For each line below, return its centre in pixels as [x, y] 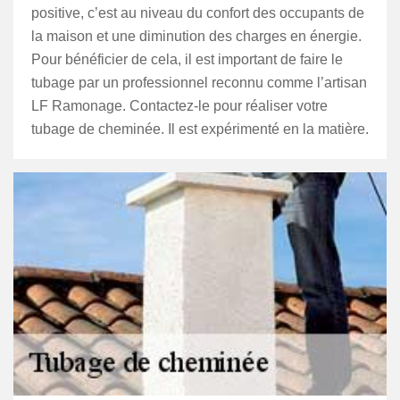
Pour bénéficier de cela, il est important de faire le [187, 59]
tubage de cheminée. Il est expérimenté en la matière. [200, 129]
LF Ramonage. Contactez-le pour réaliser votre [179, 106]
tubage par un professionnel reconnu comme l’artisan [199, 83]
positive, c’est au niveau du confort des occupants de [198, 13]
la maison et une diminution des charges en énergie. [196, 36]
